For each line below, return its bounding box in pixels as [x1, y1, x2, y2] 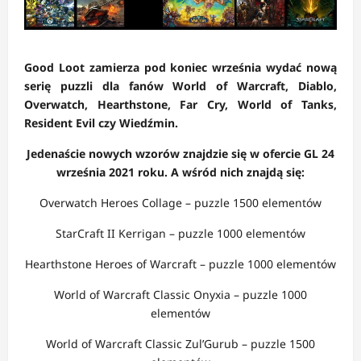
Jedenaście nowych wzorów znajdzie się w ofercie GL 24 [27, 146, 334, 162]
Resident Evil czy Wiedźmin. [24, 115, 178, 131]
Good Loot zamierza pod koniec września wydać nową [24, 60, 337, 76]
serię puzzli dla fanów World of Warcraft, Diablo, [24, 78, 337, 94]
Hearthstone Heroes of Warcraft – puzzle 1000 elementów [25, 256, 336, 272]
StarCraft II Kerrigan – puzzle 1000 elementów [56, 226, 305, 242]
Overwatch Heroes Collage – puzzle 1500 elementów [39, 195, 322, 211]
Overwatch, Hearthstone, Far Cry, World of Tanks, [24, 97, 337, 113]
